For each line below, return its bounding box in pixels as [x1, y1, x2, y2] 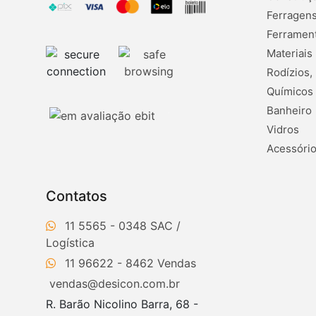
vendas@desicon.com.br [49, 276, 180, 291]
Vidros [266, 123, 299, 137]
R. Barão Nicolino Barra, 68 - [46, 297, 198, 312]
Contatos [46, 188, 107, 205]
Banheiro [266, 104, 312, 118]
